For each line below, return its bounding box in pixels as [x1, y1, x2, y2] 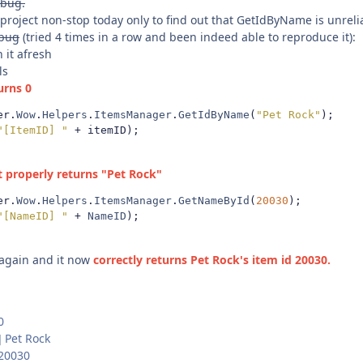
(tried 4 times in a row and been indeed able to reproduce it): [19, 29, 356, 45]
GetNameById [178, 194, 250, 207]
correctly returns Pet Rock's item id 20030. [93, 252, 331, 268]
